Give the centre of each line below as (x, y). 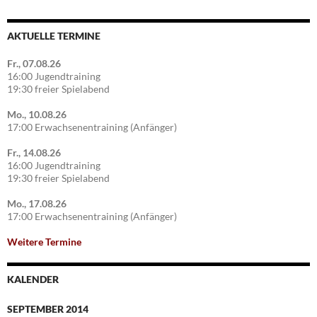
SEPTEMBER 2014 (48, 309)
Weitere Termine (44, 242)
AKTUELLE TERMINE (54, 36)
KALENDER (33, 279)
